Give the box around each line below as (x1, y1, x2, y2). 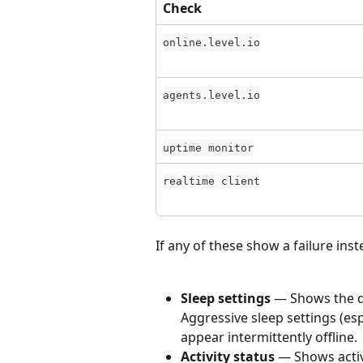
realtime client (163, 174, 260, 187)
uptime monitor (163, 141, 254, 154)
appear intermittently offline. (181, 327, 357, 346)
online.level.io (163, 36, 260, 49)
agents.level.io (163, 88, 260, 101)
